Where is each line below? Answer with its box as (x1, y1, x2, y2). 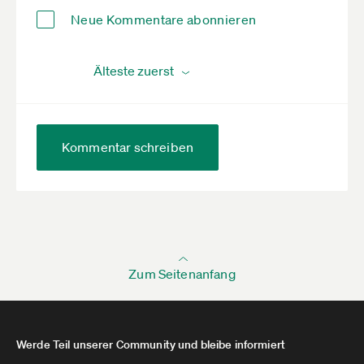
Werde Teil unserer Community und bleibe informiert (16, 336, 285, 352)
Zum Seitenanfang (128, 265, 236, 282)
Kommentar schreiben (62, 138, 194, 155)
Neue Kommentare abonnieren (71, 11, 257, 28)
